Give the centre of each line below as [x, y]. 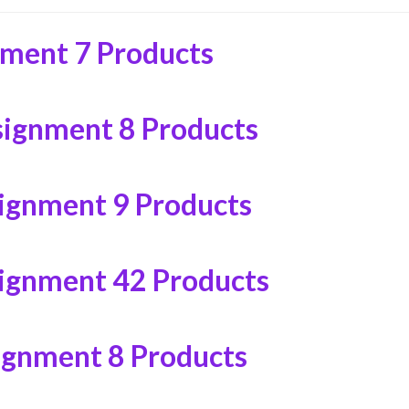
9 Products [182, 204]
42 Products [190, 279]
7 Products [143, 53]
